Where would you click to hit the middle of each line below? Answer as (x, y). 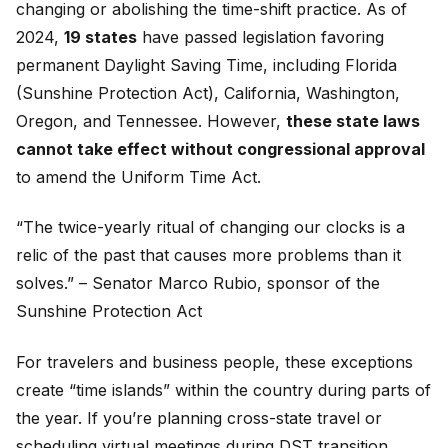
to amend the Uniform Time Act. (138, 176)
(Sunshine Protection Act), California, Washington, (208, 92)
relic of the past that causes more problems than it (208, 255)
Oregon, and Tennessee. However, (151, 120)
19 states (100, 36)
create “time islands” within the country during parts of (223, 389)
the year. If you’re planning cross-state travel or (199, 417)
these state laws (353, 120)
